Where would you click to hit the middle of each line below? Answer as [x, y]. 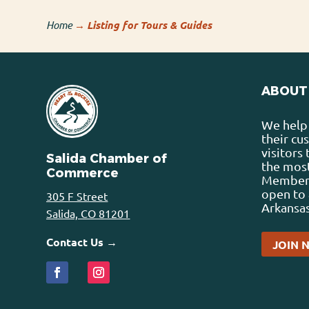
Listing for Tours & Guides [150, 24]
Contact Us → [82, 241]
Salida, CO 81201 [88, 213]
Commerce [83, 173]
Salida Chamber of [107, 158]
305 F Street [77, 196]
